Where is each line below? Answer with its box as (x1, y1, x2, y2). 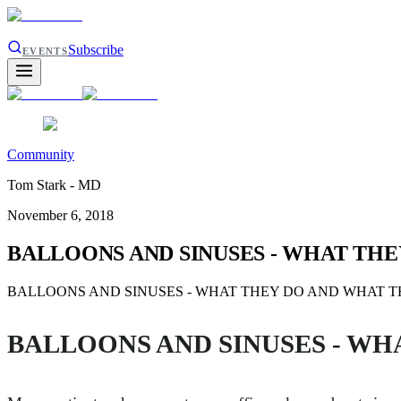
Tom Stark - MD (7, 177, 101, 192)
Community (7, 147, 74, 162)
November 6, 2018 (7, 208, 114, 223)
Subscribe (67, 42, 124, 57)
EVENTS (22, 46, 68, 56)
